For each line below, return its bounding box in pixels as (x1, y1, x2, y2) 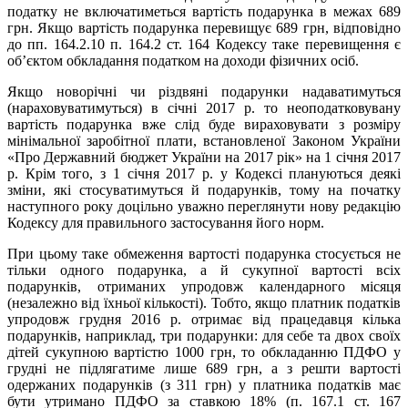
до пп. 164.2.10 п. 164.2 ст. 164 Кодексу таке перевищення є (7, 36, 401, 52)
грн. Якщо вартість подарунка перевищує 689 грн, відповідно (7, 19, 401, 36)
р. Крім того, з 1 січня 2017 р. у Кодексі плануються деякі (7, 165, 401, 181)
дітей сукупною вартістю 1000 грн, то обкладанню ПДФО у (7, 343, 401, 360)
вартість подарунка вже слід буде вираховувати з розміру (7, 116, 401, 132)
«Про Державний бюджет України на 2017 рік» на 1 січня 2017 (7, 148, 401, 165)
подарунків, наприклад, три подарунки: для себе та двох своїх (7, 327, 401, 343)
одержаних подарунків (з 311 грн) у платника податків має (7, 376, 401, 393)
